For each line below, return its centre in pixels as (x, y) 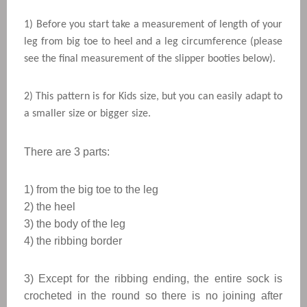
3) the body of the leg (76, 224)
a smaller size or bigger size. (89, 114)
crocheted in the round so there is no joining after (153, 296)
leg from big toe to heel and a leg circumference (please (153, 42)
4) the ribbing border (73, 241)
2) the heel (50, 207)
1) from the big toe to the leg (91, 189)
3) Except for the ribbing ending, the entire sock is (153, 279)
